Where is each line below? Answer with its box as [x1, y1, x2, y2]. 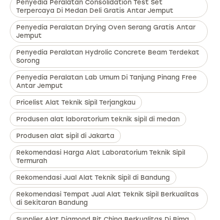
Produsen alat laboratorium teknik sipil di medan [16, 115, 180, 123]
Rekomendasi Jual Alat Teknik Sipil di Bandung [16, 174, 170, 182]
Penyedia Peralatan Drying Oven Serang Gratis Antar [16, 24, 195, 31]
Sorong [16, 57, 40, 65]
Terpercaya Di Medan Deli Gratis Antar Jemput [16, 7, 173, 15]
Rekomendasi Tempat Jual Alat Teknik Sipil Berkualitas [16, 191, 199, 198]
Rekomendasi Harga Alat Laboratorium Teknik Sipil [16, 149, 185, 157]
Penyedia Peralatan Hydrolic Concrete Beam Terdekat [16, 49, 199, 56]
